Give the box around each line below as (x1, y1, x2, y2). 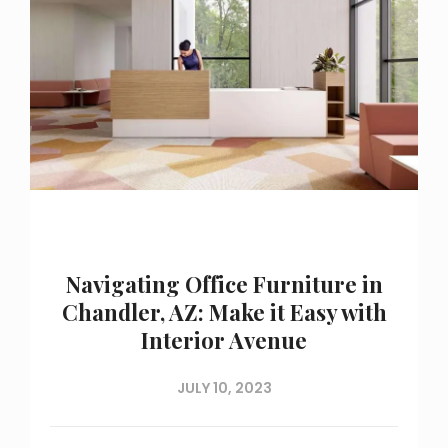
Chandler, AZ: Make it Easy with (61, 296, 387, 327)
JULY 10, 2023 (176, 377, 272, 398)
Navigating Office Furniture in (65, 268, 383, 299)
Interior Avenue (141, 324, 307, 355)
